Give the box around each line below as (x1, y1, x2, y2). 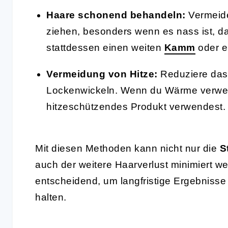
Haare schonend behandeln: (46, 9, 186, 20)
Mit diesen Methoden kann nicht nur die (35, 142, 220, 154)
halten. (35, 191, 67, 203)
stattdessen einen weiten (46, 42, 164, 53)
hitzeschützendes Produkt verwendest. (46, 101, 225, 112)
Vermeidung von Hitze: (46, 68, 158, 79)
